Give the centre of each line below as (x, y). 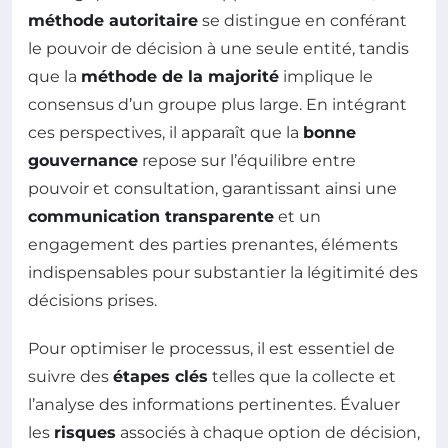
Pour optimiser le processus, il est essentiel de (211, 349)
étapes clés (160, 377)
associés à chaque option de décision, (268, 433)
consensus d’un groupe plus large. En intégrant (217, 105)
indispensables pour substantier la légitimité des (223, 273)
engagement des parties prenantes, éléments (213, 245)
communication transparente (151, 217)
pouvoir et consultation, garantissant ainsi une (212, 189)
